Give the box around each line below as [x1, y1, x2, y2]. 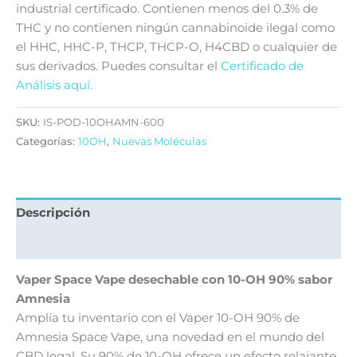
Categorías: [16, 135, 78, 148]
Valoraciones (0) [16, 236, 114, 251]
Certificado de [221, 59, 304, 74]
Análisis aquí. [16, 78, 92, 93]
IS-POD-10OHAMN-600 [43, 116, 164, 129]
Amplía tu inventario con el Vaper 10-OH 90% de [16, 311, 300, 326]
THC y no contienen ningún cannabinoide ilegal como [16, 21, 335, 36]
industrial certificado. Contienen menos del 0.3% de [16, 2, 318, 17]
